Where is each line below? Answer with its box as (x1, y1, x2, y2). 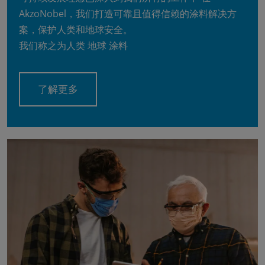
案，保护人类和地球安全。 (19, 23, 132, 36)
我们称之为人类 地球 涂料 (19, 39, 128, 52)
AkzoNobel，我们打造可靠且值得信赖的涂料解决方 (19, 7, 237, 20)
